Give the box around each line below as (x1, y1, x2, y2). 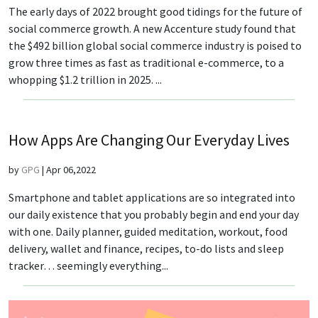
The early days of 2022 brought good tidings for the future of (9, 4, 302, 19)
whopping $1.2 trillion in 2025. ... (9, 72, 162, 87)
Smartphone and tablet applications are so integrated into (9, 190, 295, 205)
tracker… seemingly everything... (9, 258, 168, 273)
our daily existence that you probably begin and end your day (9, 207, 299, 222)
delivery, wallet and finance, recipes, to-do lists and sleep (9, 241, 284, 256)
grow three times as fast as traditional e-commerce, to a (9, 55, 284, 70)
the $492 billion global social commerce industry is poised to (9, 38, 302, 53)
